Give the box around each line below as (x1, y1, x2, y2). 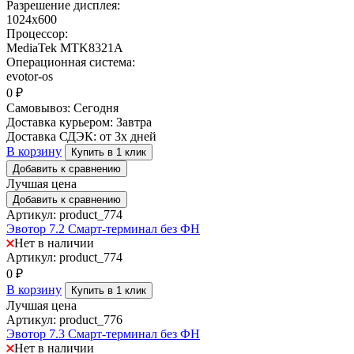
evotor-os (6, 70, 53, 84)
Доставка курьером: (6, 115, 116, 130)
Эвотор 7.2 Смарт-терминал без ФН (6, 222, 200, 236)
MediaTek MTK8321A (6, 41, 123, 55)
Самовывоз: (6, 101, 73, 115)
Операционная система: (6, 55, 135, 70)
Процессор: (6, 27, 68, 41)
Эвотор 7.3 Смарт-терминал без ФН (6, 327, 200, 341)
